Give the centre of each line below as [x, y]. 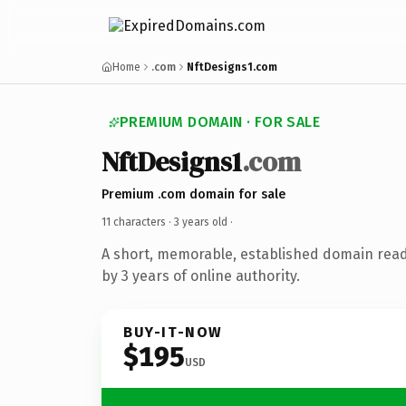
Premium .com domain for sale [193, 194]
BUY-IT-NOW [173, 332]
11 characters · [138, 222]
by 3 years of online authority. [201, 275]
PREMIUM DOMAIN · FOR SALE [220, 122]
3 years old [201, 222]
